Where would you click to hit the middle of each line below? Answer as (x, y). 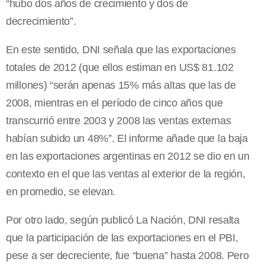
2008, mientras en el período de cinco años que (114, 103)
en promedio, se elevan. (61, 192)
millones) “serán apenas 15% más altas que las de (121, 85)
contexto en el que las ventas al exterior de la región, (126, 174)
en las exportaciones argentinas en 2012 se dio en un (128, 156)
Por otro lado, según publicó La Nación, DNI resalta (123, 220)
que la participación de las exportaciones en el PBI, (122, 238)
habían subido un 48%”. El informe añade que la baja (127, 139)
